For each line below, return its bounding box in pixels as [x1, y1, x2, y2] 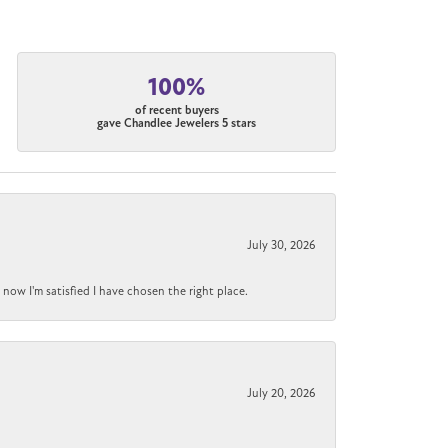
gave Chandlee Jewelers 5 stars [97, 115, 257, 131]
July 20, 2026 [247, 385, 315, 400]
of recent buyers [134, 102, 219, 118]
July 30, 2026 [247, 237, 315, 252]
